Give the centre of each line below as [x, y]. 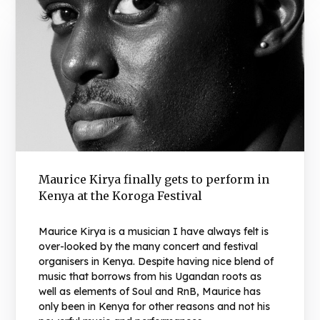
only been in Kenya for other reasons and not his [155, 306]
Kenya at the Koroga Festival [121, 195]
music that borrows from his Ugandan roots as [150, 276]
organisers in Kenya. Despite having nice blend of [156, 261]
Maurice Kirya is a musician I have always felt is [154, 231]
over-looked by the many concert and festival [149, 246]
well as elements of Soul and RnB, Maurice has [150, 291]
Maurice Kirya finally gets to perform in [154, 179]
